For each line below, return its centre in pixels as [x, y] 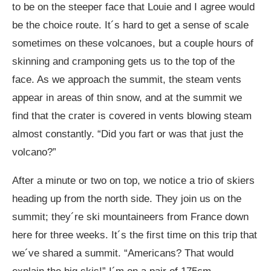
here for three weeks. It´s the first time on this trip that [135, 235]
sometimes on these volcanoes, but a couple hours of [133, 43]
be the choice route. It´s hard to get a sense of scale [130, 25]
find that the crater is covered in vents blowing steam [132, 116]
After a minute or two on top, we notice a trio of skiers [133, 180]
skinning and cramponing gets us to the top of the [123, 61]
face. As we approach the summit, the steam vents [127, 79]
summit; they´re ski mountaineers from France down [130, 217]
